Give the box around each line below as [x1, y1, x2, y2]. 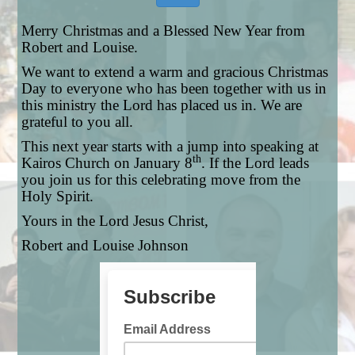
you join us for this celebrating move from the [21, 171, 301, 188]
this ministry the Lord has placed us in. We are [21, 97, 303, 113]
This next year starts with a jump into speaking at [21, 138, 319, 155]
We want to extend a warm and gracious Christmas [21, 63, 329, 80]
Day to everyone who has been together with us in [21, 80, 327, 97]
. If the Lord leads [201, 155, 310, 171]
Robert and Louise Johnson [21, 237, 189, 254]
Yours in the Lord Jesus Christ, [21, 212, 209, 229]
